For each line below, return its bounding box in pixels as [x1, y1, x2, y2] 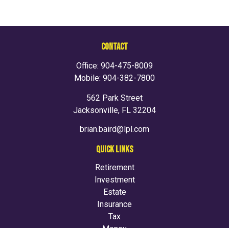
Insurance [97, 199, 132, 209]
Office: [76, 61, 101, 71]
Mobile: [74, 73, 103, 83]
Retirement [95, 163, 134, 172]
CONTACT [101, 41, 128, 52]
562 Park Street [86, 93, 143, 103]
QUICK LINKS [96, 144, 133, 155]
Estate [103, 187, 126, 197]
